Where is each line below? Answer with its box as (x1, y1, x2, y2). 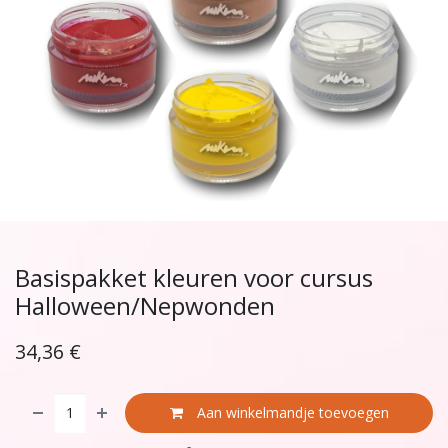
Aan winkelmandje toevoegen (192, 403, 389, 423)
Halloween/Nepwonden (15, 288, 275, 322)
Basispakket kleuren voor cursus (15, 260, 373, 294)
